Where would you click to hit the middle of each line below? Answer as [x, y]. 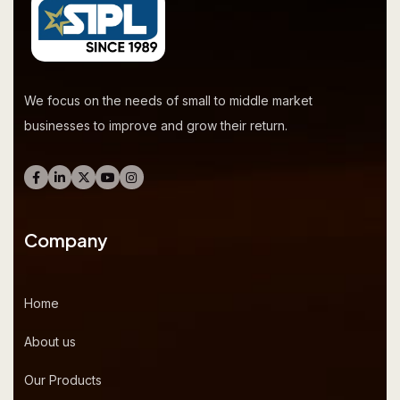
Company [66, 239]
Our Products [63, 379]
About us [50, 341]
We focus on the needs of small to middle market [168, 100]
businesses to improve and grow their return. [156, 125]
